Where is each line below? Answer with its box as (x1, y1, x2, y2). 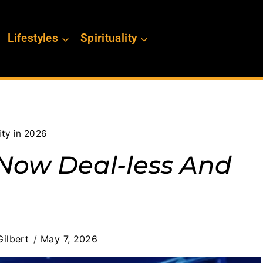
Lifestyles (8, 31, 58, 45)
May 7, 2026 (41, 233, 98, 245)
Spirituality (80, 31, 137, 45)
